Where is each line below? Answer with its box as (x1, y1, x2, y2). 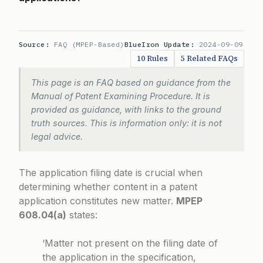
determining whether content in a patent (19, 181, 197, 193)
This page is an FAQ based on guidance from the (31, 77, 231, 87)
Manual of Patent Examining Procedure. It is (31, 91, 210, 101)
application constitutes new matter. (19, 195, 176, 207)
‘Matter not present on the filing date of (42, 237, 218, 249)
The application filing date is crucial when (19, 167, 203, 178)
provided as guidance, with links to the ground (31, 104, 221, 114)
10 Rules (137, 53, 168, 63)
